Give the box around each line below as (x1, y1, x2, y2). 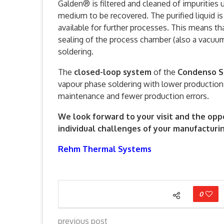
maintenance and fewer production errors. (58, 91, 209, 101)
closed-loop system (74, 67, 151, 77)
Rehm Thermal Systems (58, 144, 151, 154)
